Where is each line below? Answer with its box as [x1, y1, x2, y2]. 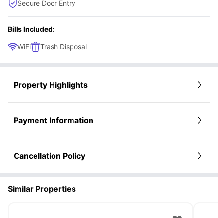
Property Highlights [14, 79, 88, 90]
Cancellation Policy [14, 150, 85, 161]
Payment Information [14, 115, 93, 125]
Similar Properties [8, 183, 76, 194]
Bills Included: [8, 24, 54, 33]
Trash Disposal [40, 42, 87, 51]
